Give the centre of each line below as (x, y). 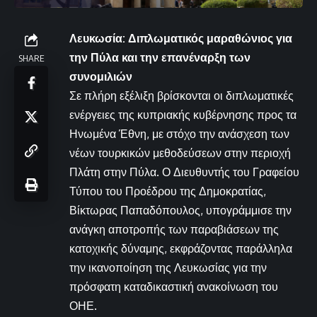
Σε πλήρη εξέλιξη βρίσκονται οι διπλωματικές (181, 95)
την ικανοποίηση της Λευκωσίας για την (168, 267)
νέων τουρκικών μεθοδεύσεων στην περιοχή (180, 152)
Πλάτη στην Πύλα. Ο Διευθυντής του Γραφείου (184, 172)
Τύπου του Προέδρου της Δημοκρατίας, (168, 191)
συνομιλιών (101, 76)
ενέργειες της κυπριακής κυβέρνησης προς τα (183, 114)
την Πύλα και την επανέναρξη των (160, 57)
